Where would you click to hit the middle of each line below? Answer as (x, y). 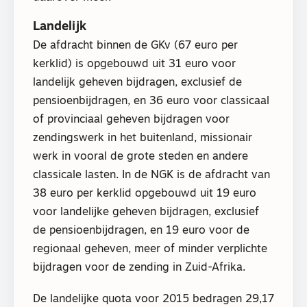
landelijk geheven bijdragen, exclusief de (137, 83)
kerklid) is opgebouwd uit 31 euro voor (134, 64)
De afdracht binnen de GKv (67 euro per (135, 46)
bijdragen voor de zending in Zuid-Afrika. (139, 268)
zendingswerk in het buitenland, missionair (143, 138)
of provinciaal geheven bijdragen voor (131, 120)
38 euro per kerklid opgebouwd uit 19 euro (145, 194)
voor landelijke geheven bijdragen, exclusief (146, 212)
